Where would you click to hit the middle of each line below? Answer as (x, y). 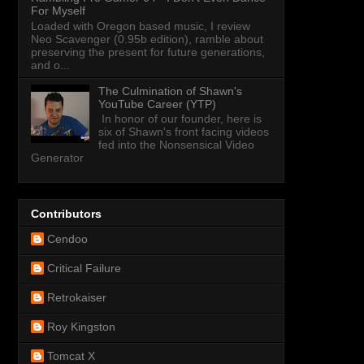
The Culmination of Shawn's (170, 91)
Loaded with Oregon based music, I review (141, 26)
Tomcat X (71, 355)
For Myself (58, 10)
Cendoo (67, 238)
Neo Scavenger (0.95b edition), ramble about (147, 39)
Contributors (66, 213)
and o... (50, 65)
